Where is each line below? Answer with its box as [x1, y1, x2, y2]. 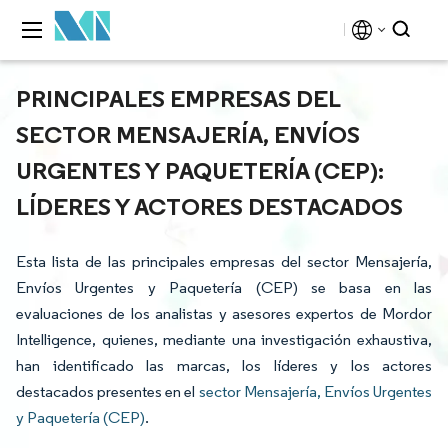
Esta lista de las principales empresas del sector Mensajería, [16, 252, 432, 271]
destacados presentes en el [16, 382, 199, 401]
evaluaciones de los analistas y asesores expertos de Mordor [16, 304, 432, 323]
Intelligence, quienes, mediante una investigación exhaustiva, [16, 330, 432, 349]
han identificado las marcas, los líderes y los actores [16, 356, 432, 375]
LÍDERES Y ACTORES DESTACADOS [16, 191, 403, 221]
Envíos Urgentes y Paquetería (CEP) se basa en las [16, 278, 432, 297]
